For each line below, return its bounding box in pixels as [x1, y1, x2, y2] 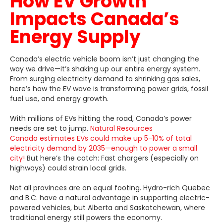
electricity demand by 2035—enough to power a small [10, 143, 197, 153]
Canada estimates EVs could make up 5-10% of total [10, 133, 192, 143]
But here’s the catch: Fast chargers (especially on [25, 153, 199, 163]
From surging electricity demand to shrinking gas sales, [10, 73, 200, 84]
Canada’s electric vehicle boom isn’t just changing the [10, 54, 199, 64]
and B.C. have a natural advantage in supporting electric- [10, 192, 210, 203]
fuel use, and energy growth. [10, 93, 109, 104]
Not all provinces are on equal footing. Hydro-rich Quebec [10, 182, 210, 193]
